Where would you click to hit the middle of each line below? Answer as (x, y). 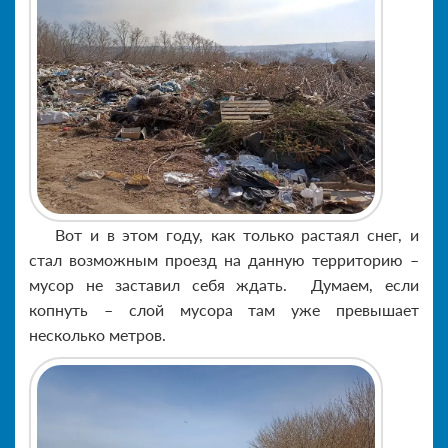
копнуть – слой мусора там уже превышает (224, 309)
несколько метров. (97, 334)
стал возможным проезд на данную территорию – (224, 259)
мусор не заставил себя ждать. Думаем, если (224, 284)
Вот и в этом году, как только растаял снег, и (237, 234)
